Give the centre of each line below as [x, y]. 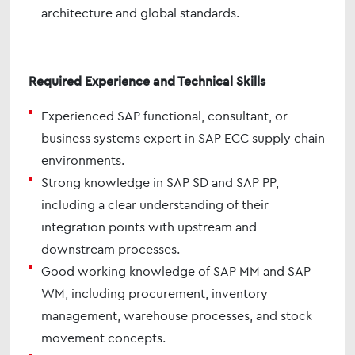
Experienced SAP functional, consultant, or [164, 116]
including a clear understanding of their [155, 204]
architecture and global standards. [140, 13]
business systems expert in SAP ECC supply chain [183, 138]
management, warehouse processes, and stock [177, 315]
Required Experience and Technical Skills [147, 81]
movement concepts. [103, 338]
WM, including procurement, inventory [155, 293]
